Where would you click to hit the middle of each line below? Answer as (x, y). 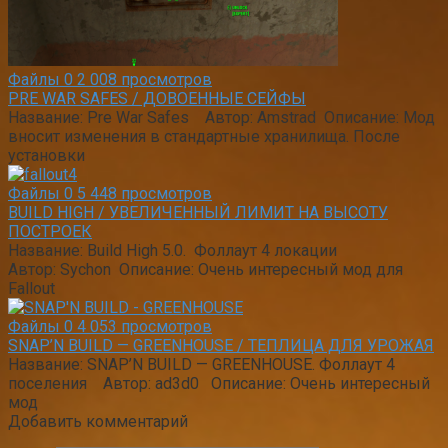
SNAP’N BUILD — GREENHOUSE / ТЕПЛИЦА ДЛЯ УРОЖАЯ (221, 345)
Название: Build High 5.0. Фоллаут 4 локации (178, 250)
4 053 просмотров (144, 326)
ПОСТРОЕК (50, 231)
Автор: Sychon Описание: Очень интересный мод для (205, 269)
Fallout (31, 288)
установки (46, 155)
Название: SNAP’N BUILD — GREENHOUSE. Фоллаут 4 (201, 364)
